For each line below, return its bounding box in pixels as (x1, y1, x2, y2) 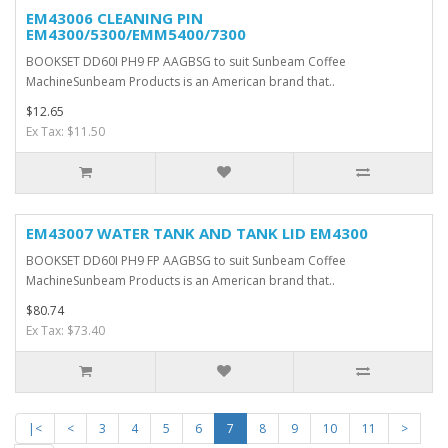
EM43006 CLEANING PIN (26, 8, 203, 29)
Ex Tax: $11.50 (26, 123, 105, 141)
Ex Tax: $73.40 (26, 322, 105, 340)
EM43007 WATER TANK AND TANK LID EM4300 (26, 223, 368, 244)
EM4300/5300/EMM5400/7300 (26, 24, 246, 45)
